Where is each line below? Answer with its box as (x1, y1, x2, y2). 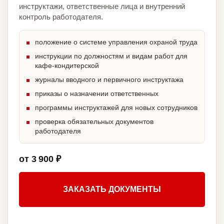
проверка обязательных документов (35, 117, 153, 126)
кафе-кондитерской (35, 61, 99, 70)
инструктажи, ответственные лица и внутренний (19, 2, 185, 11)
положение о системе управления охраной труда (35, 38, 197, 46)
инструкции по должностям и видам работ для (35, 52, 187, 60)
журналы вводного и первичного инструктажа (35, 75, 183, 84)
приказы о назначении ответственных (35, 89, 158, 98)
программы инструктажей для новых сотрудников (35, 103, 197, 112)
